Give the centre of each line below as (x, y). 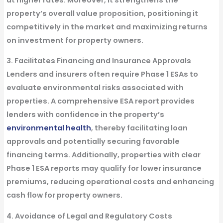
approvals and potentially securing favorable (93, 142)
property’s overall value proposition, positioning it (102, 13)
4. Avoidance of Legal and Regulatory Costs (89, 216)
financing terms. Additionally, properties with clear (103, 155)
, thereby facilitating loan (139, 128)
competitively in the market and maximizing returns (107, 27)
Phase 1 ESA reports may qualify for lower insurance (104, 168)
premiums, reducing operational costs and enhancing (110, 182)
